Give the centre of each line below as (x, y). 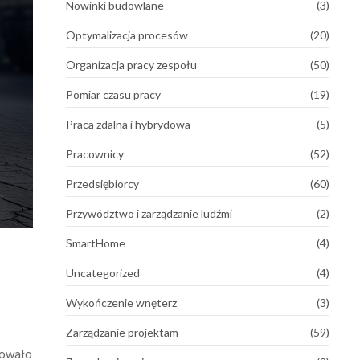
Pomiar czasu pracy (113, 94)
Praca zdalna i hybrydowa (128, 124)
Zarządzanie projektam (122, 332)
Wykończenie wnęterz (121, 302)
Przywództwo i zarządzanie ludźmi (149, 213)
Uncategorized (102, 272)
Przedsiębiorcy (102, 183)
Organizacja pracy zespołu (131, 64)
